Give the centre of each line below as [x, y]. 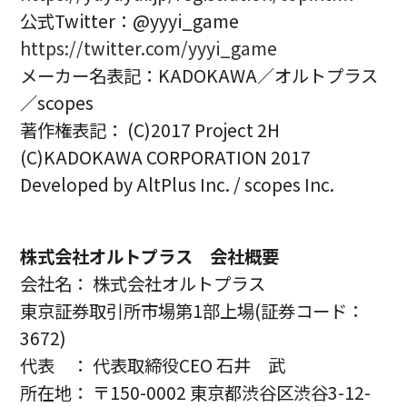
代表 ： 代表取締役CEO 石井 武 [153, 366]
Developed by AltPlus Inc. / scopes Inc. [178, 185]
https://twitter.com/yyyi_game [149, 49]
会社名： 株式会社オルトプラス [143, 284]
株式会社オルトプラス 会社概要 [150, 257]
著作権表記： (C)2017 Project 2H [150, 130]
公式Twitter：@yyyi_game [130, 21]
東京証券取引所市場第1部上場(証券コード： [193, 311]
